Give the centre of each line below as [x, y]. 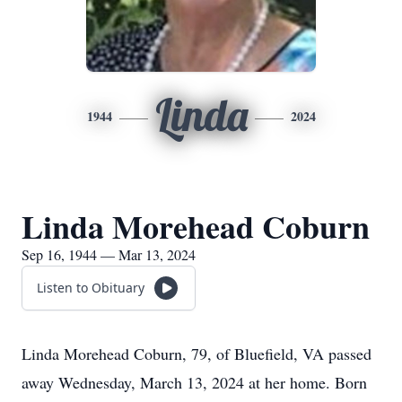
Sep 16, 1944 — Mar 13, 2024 [109, 254]
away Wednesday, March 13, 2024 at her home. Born [194, 382]
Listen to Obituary [91, 288]
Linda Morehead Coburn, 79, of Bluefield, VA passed [197, 354]
